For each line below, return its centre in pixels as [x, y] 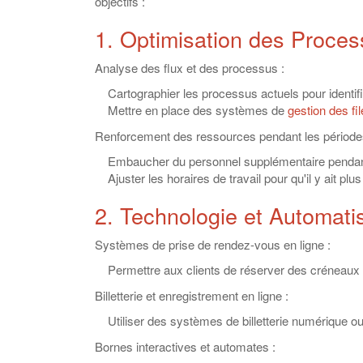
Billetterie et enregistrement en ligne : [192, 295]
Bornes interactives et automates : [185, 346]
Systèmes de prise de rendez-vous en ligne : [213, 244]
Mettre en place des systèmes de [191, 110]
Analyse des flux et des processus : [190, 67]
